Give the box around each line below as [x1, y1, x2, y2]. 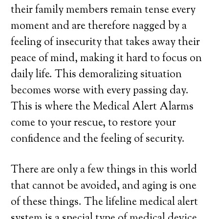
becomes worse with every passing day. [11, 83, 189, 99]
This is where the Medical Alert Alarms [11, 99, 194, 115]
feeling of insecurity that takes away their [11, 35, 200, 50]
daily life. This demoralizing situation [11, 67, 182, 83]
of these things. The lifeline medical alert [11, 195, 198, 210]
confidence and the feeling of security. [11, 131, 185, 147]
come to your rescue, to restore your [11, 115, 176, 131]
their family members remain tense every [11, 2, 196, 18]
